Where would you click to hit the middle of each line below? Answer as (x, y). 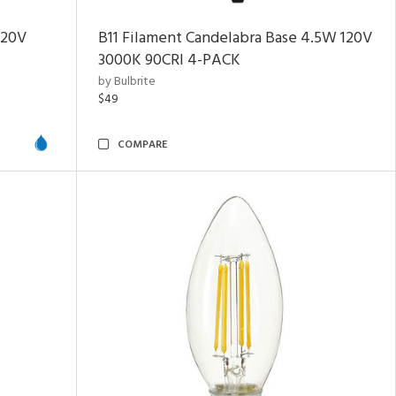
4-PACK (212, 61)
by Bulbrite (127, 82)
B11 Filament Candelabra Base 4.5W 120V (235, 38)
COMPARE (142, 145)
